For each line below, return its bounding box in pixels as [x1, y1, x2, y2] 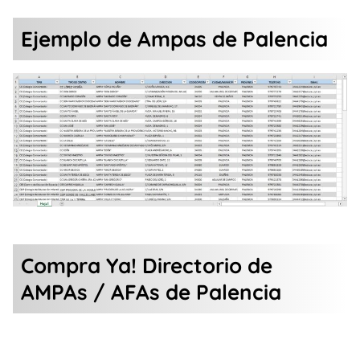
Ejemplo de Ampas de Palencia [21, 26, 328, 53]
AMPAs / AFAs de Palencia [21, 279, 281, 306]
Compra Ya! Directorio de [21, 252, 272, 280]
